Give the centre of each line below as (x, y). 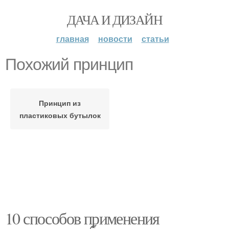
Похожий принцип (69, 64)
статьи (155, 39)
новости (115, 39)
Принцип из (60, 103)
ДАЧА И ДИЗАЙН (114, 19)
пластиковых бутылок (60, 115)
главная (72, 39)
